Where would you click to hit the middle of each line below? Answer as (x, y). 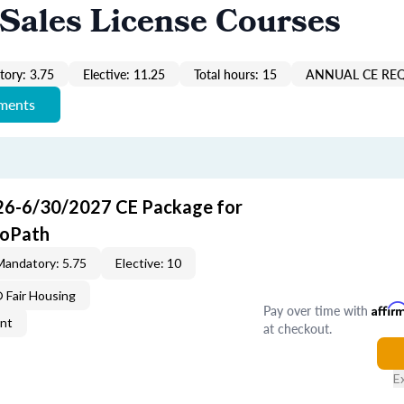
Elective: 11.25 (124, 74)
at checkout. (297, 328)
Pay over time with (317, 310)
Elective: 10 (148, 263)
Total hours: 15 (235, 74)
